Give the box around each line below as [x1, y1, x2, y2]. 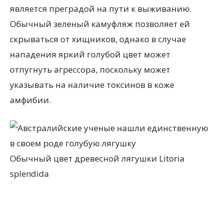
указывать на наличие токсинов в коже [10, 79, 174, 90]
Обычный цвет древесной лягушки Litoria [10, 153, 185, 164]
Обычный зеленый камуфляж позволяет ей [10, 18, 190, 29]
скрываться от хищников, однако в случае [10, 33, 186, 45]
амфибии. [10, 94, 51, 106]
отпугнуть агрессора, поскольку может [10, 64, 170, 75]
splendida [10, 168, 49, 179]
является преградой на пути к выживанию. [10, 3, 192, 14]
